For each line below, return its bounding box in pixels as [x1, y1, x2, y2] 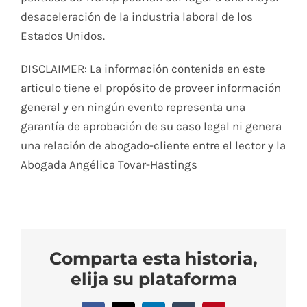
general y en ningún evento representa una [20, 99, 245, 114]
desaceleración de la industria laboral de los [20, 9, 253, 23]
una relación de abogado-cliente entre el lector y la [20, 138, 286, 152]
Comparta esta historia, [49, 248, 258, 269]
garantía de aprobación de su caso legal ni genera [20, 119, 282, 133]
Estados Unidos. [20, 28, 105, 42]
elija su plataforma [70, 269, 237, 290]
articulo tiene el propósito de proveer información [20, 80, 281, 95]
